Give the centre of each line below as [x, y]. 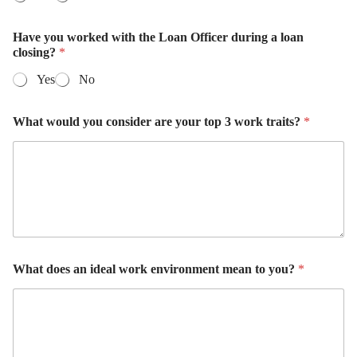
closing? [36, 53]
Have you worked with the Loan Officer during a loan [158, 37]
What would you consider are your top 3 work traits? [158, 122]
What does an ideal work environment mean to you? [155, 269]
